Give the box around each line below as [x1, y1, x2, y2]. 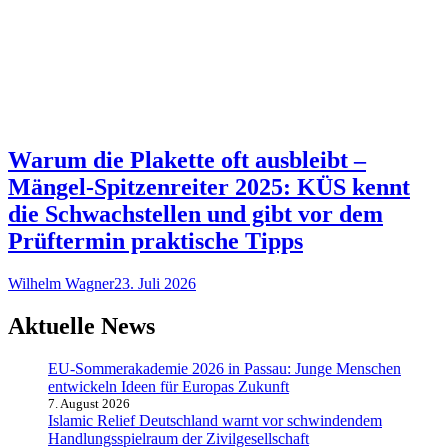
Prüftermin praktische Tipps [8, 227, 303, 254]
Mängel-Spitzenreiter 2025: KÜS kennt [8, 173, 410, 200]
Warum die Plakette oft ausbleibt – [8, 146, 366, 173]
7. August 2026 [48, 395, 130, 411]
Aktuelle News [8, 312, 155, 339]
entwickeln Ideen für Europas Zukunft [48, 377, 289, 395]
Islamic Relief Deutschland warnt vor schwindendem [48, 411, 382, 429]
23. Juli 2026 [114, 274, 196, 292]
